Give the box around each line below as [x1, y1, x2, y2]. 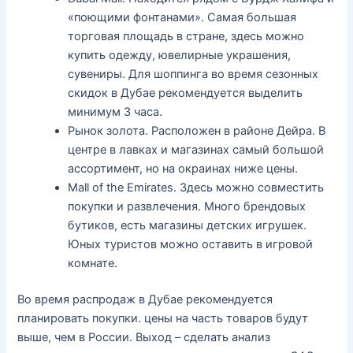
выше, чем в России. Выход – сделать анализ [17, 329, 271, 344]
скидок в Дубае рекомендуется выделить [68, 85, 303, 100]
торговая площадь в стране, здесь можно [68, 28, 305, 43]
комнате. [68, 255, 118, 270]
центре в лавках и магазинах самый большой [68, 142, 325, 157]
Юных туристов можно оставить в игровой [68, 236, 314, 251]
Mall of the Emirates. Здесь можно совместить [68, 180, 325, 195]
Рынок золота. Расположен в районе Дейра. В [68, 123, 326, 138]
